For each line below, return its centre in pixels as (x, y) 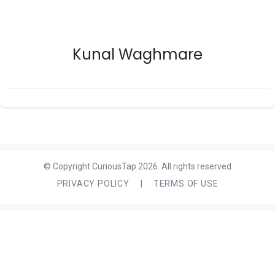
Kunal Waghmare (137, 54)
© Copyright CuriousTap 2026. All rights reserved (137, 166)
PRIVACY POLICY (93, 184)
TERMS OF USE (186, 184)
